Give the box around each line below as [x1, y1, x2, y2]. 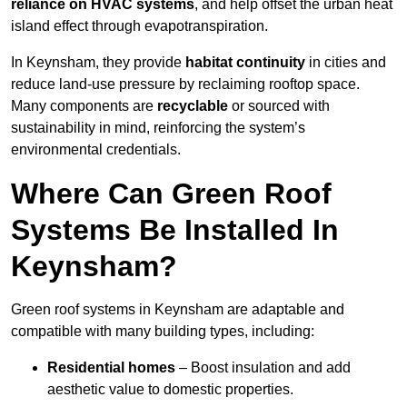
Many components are [11, 98, 157, 114]
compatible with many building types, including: [11, 323, 314, 340]
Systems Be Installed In [11, 213, 339, 247]
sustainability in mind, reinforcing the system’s [11, 120, 305, 136]
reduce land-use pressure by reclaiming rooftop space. [11, 76, 360, 93]
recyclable [157, 98, 228, 114]
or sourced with [228, 98, 330, 114]
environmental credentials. [11, 142, 181, 158]
